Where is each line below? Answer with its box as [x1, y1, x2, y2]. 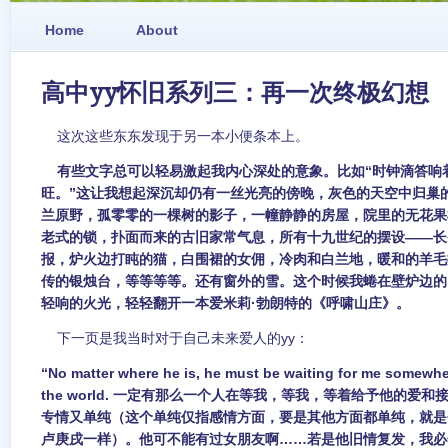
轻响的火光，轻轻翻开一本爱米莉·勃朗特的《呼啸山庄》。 [41, 295, 410, 311]
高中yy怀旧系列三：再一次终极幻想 [41, 79, 429, 107]
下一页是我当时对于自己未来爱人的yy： [41, 330, 309, 346]
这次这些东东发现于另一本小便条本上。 [41, 128, 309, 144]
